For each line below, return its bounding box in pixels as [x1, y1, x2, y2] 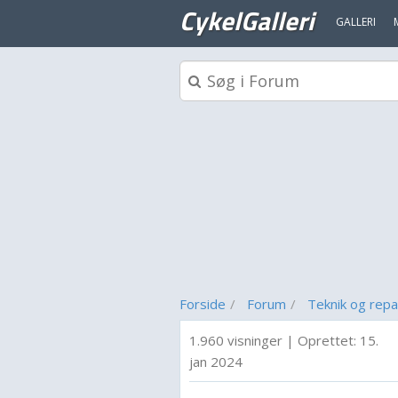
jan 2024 [189, 353, 243, 370]
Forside [179, 295, 226, 313]
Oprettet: [298, 331, 360, 349]
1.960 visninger [189, 331, 283, 349]
